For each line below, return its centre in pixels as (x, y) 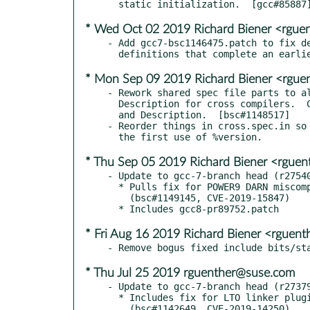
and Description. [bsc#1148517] (113, 115)
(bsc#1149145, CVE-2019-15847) (118, 198)
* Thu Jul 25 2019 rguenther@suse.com (190, 273)
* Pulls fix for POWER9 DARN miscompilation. (113, 186)
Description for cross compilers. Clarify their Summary (113, 103)
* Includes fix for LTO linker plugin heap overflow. (113, 297)
